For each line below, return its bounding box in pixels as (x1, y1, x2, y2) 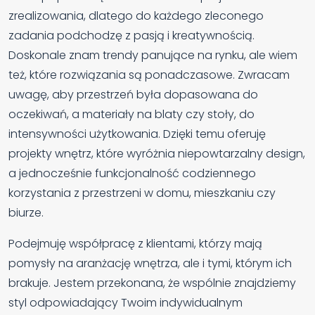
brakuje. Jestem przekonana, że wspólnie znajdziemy (8, 275, 296, 292)
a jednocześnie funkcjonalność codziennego (8, 165, 256, 182)
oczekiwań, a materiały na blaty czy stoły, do (8, 106, 255, 123)
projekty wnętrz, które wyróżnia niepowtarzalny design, (8, 146, 305, 162)
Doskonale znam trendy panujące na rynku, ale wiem (8, 47, 297, 64)
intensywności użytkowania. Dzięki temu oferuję (8, 126, 266, 143)
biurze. (8, 205, 44, 221)
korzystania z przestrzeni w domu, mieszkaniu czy (8, 185, 276, 202)
